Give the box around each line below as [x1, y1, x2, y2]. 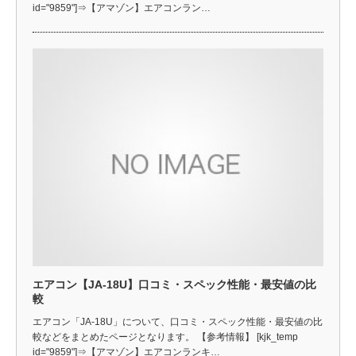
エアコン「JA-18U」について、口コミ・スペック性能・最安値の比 [33, 316, 323, 327]
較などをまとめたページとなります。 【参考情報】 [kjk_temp [33, 331, 298, 342]
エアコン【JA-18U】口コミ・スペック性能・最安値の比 [33, 278, 316, 291]
